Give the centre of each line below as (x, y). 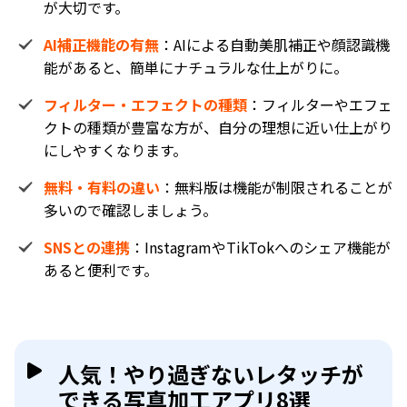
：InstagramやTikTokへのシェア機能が (260, 247)
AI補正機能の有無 (101, 45)
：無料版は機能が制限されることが (276, 187)
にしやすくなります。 (115, 150)
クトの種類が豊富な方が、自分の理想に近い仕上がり (218, 127)
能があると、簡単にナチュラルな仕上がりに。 (196, 67)
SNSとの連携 (87, 247)
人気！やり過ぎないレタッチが (211, 374)
